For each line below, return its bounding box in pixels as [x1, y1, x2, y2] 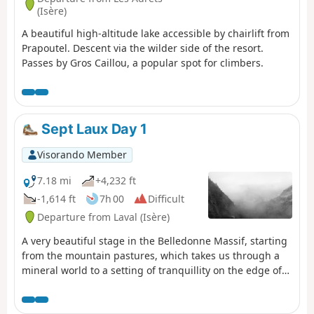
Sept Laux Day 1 [38, 120, 148, 137]
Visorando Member [36, 147, 127, 161]
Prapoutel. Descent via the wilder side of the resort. [22, 41, 264, 55]
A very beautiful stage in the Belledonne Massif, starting [22, 233, 287, 247]
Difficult [148, 191, 184, 205]
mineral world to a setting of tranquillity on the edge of [22, 263, 282, 277]
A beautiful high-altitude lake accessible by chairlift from [22, 26, 289, 40]
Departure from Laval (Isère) [37, 210, 170, 224]
